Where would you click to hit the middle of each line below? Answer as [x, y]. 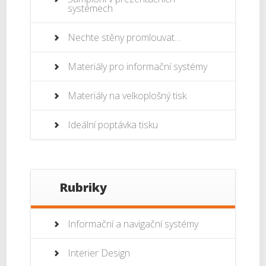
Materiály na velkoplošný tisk [127, 96]
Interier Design [99, 253]
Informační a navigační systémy [133, 224]
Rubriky [83, 188]
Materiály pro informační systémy [138, 67]
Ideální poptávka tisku [113, 125]
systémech [91, 9]
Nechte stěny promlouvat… [125, 38]
